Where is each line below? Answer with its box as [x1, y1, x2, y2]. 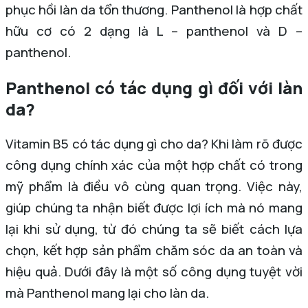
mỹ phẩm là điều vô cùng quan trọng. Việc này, [5, 177, 302, 196]
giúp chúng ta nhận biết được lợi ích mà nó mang [5, 199, 302, 217]
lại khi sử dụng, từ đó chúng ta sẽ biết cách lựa [5, 220, 302, 239]
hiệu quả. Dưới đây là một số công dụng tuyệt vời [5, 263, 302, 281]
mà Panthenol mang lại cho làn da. [5, 284, 209, 302]
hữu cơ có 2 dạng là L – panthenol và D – [5, 22, 302, 41]
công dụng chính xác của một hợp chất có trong [5, 156, 302, 175]
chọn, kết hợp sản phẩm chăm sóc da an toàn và [5, 241, 302, 260]
